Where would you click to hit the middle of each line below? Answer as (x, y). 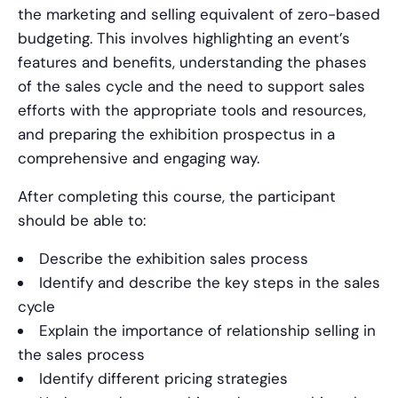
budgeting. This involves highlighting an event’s (184, 39)
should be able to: (82, 221)
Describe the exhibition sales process (174, 259)
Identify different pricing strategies (163, 379)
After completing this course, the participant (177, 197)
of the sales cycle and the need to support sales (191, 87)
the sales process (81, 355)
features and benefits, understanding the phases (192, 63)
